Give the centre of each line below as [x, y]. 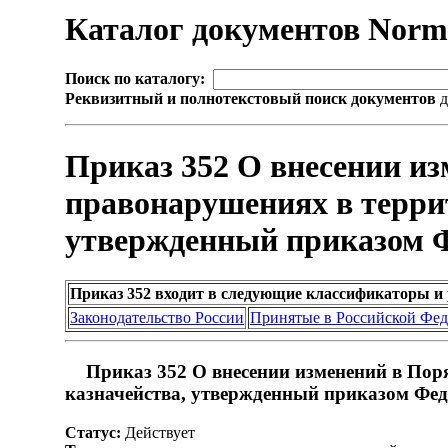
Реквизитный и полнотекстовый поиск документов [250, 99]
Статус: [93, 432]
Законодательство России [157, 318]
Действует [158, 432]
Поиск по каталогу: [135, 79]
